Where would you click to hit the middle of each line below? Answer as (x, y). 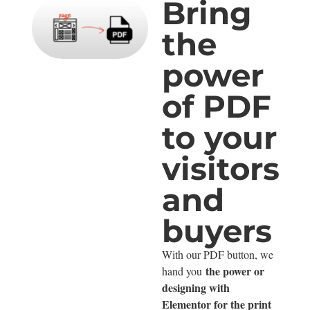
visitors (221, 168)
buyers (217, 230)
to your (219, 137)
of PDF (217, 106)
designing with (196, 287)
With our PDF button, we (218, 254)
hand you (184, 271)
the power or (235, 271)
